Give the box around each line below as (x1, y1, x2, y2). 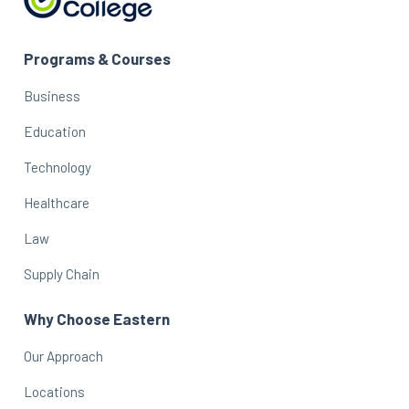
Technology (24, 158, 91, 175)
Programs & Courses (24, 48, 171, 68)
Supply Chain (24, 265, 100, 282)
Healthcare (24, 194, 89, 211)
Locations (24, 383, 85, 400)
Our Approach (24, 347, 103, 364)
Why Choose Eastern (24, 309, 170, 328)
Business (24, 87, 80, 104)
